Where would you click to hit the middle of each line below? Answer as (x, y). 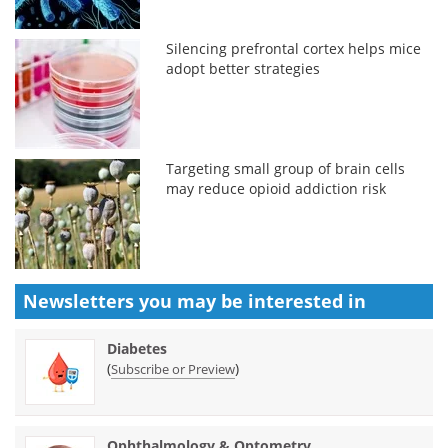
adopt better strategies (243, 68)
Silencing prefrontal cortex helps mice (294, 48)
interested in (307, 300)
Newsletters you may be (135, 300)
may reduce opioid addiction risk (276, 188)
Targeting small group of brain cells (286, 168)
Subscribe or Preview (173, 368)
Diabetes (137, 348)
